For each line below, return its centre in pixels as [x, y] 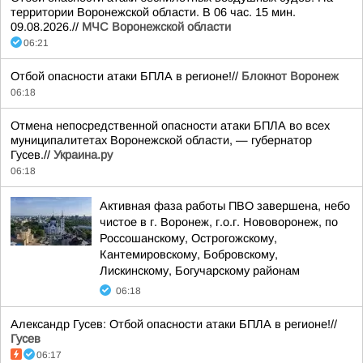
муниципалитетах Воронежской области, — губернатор [161, 140]
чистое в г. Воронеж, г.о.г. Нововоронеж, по [219, 222]
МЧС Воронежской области [156, 27]
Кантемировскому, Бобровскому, [189, 254]
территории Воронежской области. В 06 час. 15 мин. [153, 12]
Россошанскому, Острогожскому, [188, 238]
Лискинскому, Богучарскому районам [200, 271]
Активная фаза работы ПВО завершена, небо [225, 206]
